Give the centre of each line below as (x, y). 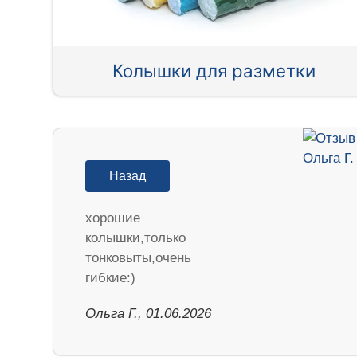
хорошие (113, 218)
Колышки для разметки (214, 71)
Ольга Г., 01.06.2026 (149, 314)
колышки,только (136, 238)
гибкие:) (111, 278)
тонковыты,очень (139, 258)
